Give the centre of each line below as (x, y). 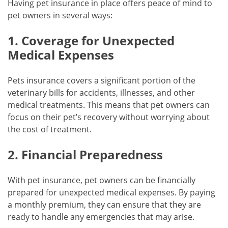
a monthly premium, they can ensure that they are (104, 204)
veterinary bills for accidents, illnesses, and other (101, 92)
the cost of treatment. (50, 129)
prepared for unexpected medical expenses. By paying (111, 192)
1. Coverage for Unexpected (91, 40)
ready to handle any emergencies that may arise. (101, 217)
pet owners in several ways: (60, 15)
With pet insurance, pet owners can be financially (102, 180)
